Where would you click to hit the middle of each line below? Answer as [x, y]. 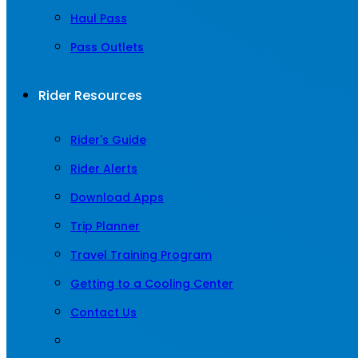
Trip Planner [105, 226]
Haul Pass [99, 18]
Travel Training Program [141, 255]
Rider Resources [90, 95]
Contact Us [103, 312]
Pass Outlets [107, 47]
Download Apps [117, 197]
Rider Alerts [104, 169]
